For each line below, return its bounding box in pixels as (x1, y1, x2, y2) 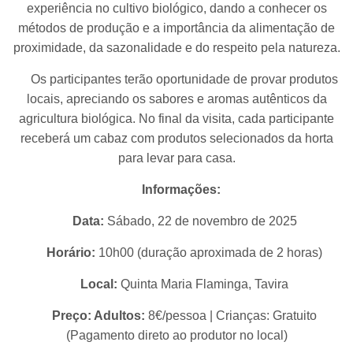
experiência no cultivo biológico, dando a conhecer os (26, 2, 327, 16)
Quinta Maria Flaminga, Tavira (117, 277, 288, 292)
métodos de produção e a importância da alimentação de (18, 21, 335, 35)
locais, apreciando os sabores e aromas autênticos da (26, 92, 327, 106)
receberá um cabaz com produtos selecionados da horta (20, 132, 333, 146)
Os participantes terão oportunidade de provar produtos (15, 72, 338, 87)
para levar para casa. (117, 151, 236, 165)
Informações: (142, 183, 221, 197)
